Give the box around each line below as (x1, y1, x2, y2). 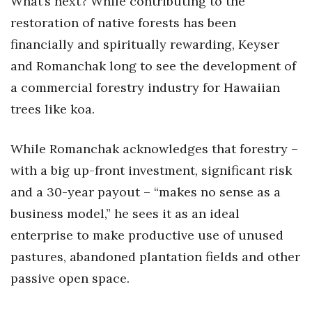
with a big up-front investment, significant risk (10, 162, 292, 178)
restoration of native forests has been (10, 15, 236, 31)
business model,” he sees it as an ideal (10, 205, 240, 221)
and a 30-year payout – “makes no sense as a (10, 184, 281, 200)
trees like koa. (10, 101, 95, 117)
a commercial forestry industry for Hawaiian (10, 79, 280, 95)
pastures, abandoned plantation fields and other (10, 249, 300, 265)
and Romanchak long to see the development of (10, 58, 296, 74)
